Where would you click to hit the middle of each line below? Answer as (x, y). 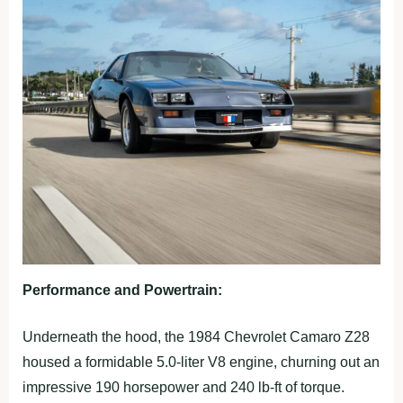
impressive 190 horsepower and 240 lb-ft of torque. (184, 388)
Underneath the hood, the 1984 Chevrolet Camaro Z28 (196, 337)
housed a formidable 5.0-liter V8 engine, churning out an (201, 363)
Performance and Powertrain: (122, 291)
